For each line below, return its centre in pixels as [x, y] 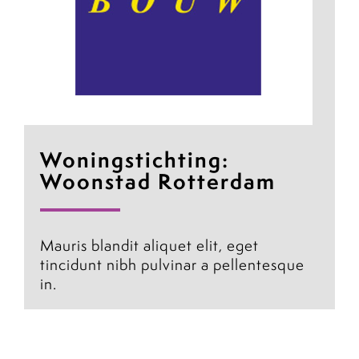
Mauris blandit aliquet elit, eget [149, 246]
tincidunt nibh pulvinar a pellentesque [172, 265]
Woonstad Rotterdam [158, 182]
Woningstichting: [135, 160]
